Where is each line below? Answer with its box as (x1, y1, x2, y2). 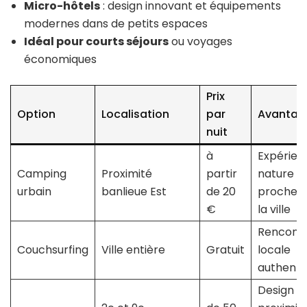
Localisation (101, 106, 169, 123)
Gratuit (206, 242, 245, 258)
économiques (24, 51, 97, 68)
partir (206, 166, 237, 182)
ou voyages (169, 34, 232, 50)
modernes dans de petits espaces (24, 16, 208, 32)
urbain (16, 184, 51, 200)
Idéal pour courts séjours (24, 34, 169, 50)
